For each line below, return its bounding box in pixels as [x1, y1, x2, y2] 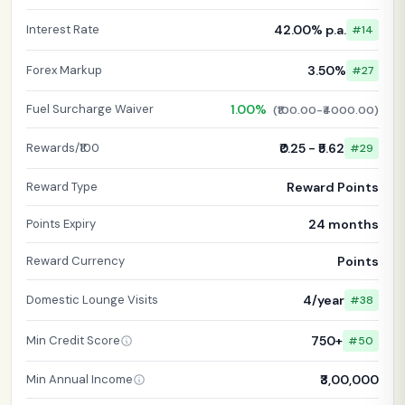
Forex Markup [26, 61, 102, 78]
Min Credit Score [26, 332, 120, 348]
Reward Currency [26, 252, 125, 268]
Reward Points [287, 178, 379, 195]
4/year [303, 291, 344, 308]
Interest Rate [26, 21, 99, 37]
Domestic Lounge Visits [26, 291, 158, 307]
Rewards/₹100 [26, 139, 99, 155]
